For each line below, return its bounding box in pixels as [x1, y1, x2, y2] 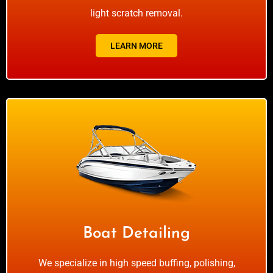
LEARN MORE [110, 41, 163, 51]
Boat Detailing [83, 225, 190, 243]
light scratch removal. [90, 7, 183, 19]
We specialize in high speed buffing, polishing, [38, 257, 235, 269]
